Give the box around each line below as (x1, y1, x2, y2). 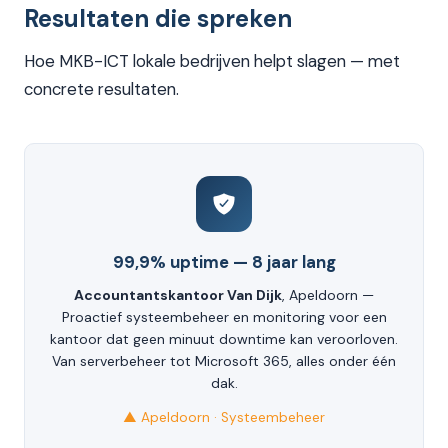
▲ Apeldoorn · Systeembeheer (123, 409, 325, 427)
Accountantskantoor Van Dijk (74, 286, 282, 305)
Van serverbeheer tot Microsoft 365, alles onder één (52, 352, 396, 371)
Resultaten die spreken (24, 3, 292, 35)
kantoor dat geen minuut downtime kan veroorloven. (50, 330, 398, 349)
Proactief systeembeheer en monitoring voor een (61, 308, 387, 327)
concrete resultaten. (24, 78, 179, 101)
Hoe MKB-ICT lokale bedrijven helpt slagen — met (24, 50, 400, 73)
